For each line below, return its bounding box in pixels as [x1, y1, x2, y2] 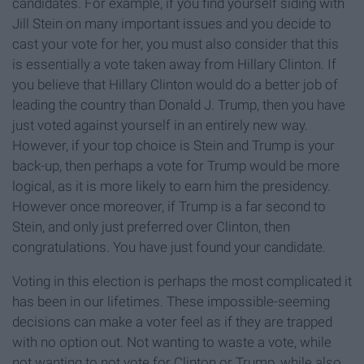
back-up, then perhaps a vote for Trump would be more [12, 158, 340, 175]
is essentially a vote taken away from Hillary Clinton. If [12, 56, 336, 73]
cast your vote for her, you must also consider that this [12, 36, 339, 53]
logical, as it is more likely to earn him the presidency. [12, 178, 331, 195]
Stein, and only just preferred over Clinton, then [12, 219, 290, 236]
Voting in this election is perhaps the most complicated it [12, 273, 352, 290]
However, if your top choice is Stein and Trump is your [12, 137, 335, 154]
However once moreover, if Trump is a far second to [12, 198, 326, 215]
